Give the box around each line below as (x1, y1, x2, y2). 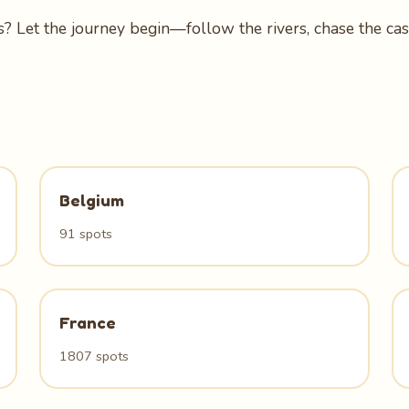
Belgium (58, 190, 124, 210)
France (58, 312, 116, 332)
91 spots (58, 225, 112, 243)
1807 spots (58, 347, 129, 365)
